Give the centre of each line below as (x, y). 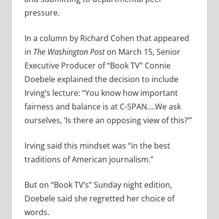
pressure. (42, 13)
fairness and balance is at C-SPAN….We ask (102, 107)
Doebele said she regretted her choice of (99, 199)
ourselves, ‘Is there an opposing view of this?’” (108, 120)
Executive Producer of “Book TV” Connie (97, 66)
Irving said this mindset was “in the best (97, 146)
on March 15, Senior (142, 52)
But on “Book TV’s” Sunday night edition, (98, 185)
